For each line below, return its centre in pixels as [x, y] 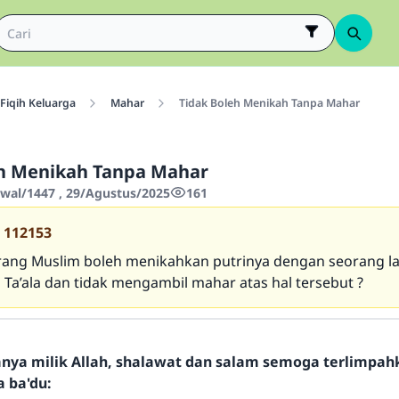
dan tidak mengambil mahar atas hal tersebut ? [204, 282]
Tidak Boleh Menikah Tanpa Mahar [269, 103]
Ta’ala [24, 282]
